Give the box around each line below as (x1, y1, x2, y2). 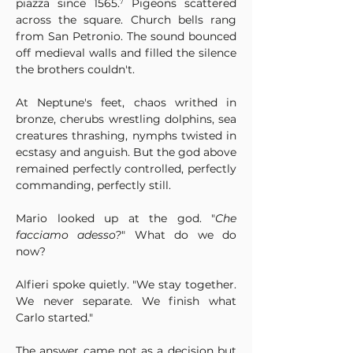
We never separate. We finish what (16, 294, 236, 308)
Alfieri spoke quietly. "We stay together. (16, 277, 236, 292)
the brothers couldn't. (16, 62, 135, 76)
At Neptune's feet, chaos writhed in (16, 95, 236, 110)
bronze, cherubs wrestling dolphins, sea (16, 112, 236, 126)
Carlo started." (16, 310, 93, 325)
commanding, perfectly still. (16, 178, 171, 192)
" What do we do (121, 228, 237, 242)
